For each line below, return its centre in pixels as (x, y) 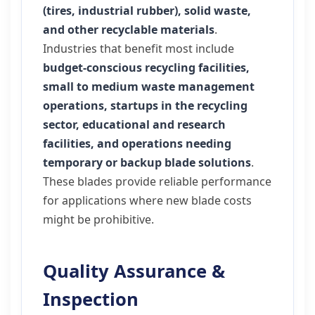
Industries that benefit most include (139, 49)
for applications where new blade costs (147, 200)
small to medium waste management (149, 86)
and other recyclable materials (129, 30)
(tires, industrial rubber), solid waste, (147, 11)
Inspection (91, 299)
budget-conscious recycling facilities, (146, 67)
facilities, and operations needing (137, 143)
